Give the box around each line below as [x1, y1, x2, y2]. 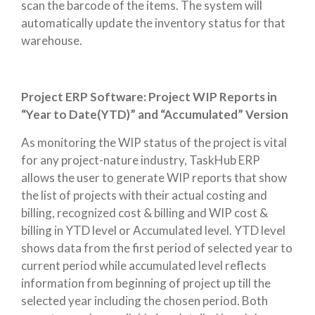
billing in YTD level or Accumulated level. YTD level [21, 223, 285, 238]
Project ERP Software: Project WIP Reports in [21, 89, 277, 104]
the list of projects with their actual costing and [21, 188, 267, 202]
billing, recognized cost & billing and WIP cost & [21, 205, 268, 220]
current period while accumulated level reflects [21, 258, 266, 273]
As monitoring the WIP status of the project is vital [21, 135, 287, 150]
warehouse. [21, 33, 82, 48]
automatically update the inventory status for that [21, 15, 285, 30]
